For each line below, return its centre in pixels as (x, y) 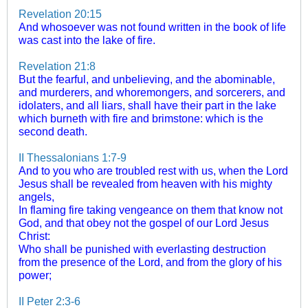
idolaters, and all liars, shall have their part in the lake (147, 105)
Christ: (34, 235)
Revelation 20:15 (60, 13)
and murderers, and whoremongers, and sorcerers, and (152, 92)
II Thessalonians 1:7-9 (73, 157)
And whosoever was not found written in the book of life (152, 26)
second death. (53, 131)
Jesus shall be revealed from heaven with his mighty (145, 183)
